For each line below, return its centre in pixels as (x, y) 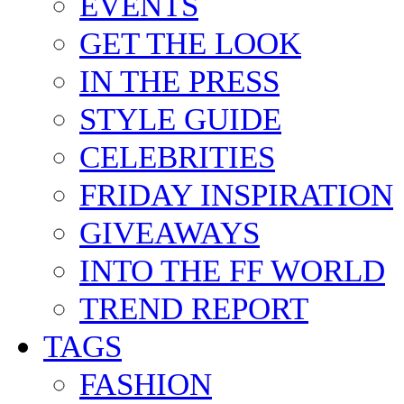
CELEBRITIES (177, 216)
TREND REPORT (194, 368)
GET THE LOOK (190, 103)
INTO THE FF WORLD (232, 330)
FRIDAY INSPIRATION (236, 254)
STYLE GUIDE (180, 179)
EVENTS (139, 65)
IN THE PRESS (179, 141)
